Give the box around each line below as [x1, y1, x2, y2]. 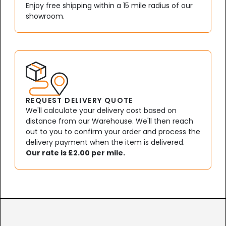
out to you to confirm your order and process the [26, 127, 200, 137]
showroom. [26, 11, 65, 22]
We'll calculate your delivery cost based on [26, 105, 177, 116]
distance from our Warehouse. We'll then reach [26, 116, 193, 127]
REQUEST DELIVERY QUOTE [26, 95, 133, 106]
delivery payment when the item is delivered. [26, 137, 185, 148]
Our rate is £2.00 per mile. [26, 148, 125, 158]
